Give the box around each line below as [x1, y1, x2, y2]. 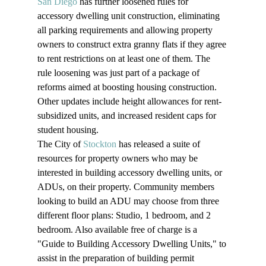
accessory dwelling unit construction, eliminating [37, 11, 222, 21]
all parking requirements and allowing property [37, 25, 215, 36]
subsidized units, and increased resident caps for [37, 110, 218, 121]
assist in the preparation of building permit [37, 253, 197, 264]
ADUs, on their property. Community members [37, 182, 217, 192]
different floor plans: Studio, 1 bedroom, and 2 [37, 210, 213, 221]
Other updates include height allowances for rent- [37, 96, 221, 107]
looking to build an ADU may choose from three [37, 196, 221, 207]
